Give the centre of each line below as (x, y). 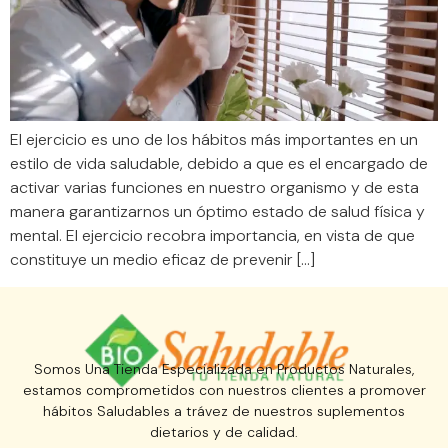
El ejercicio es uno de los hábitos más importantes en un (214, 140)
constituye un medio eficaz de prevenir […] (162, 260)
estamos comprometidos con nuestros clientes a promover (224, 390)
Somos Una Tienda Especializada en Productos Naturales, (224, 369)
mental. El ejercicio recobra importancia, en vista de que (212, 236)
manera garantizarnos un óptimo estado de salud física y (217, 212)
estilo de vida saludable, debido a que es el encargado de (219, 164)
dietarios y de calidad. (224, 432)
